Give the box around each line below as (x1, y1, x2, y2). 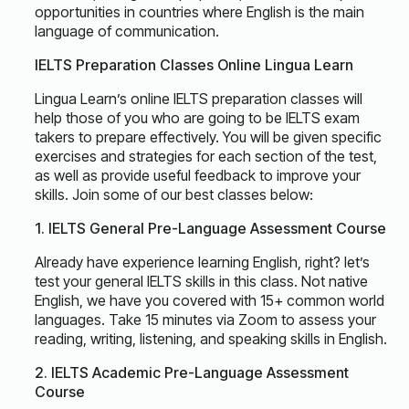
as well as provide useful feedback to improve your (35, 166, 361, 184)
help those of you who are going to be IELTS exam (35, 109, 360, 127)
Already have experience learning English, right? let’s (35, 253, 370, 271)
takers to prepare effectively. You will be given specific (35, 128, 382, 146)
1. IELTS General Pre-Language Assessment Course (35, 219, 386, 237)
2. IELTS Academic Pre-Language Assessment (35, 363, 349, 382)
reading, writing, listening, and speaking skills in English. (35, 330, 387, 348)
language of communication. (35, 22, 219, 40)
